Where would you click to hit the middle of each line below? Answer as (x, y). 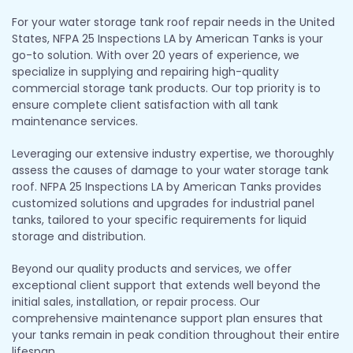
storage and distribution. (79, 236)
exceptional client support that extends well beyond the (166, 285)
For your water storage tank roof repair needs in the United (173, 22)
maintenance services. (75, 121)
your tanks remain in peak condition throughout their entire (176, 334)
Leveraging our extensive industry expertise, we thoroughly (173, 153)
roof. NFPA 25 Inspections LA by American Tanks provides (167, 186)
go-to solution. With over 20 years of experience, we (156, 55)
